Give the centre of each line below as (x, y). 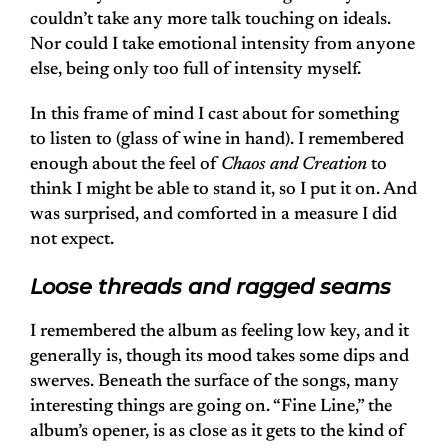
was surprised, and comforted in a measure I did (213, 215)
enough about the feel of (125, 165)
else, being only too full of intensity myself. (195, 70)
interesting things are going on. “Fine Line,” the (211, 407)
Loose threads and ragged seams (210, 287)
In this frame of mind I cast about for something (214, 115)
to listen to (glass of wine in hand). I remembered (217, 140)
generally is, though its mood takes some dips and (219, 357)
